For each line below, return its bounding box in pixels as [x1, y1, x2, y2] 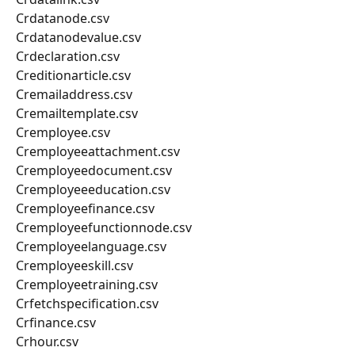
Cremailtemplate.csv [16, 105, 138, 123]
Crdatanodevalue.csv [16, 29, 141, 47]
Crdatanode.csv [16, 10, 109, 28]
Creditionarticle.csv [16, 67, 131, 85]
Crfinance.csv [16, 314, 96, 332]
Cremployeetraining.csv [16, 276, 158, 294]
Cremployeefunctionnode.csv [16, 219, 192, 237]
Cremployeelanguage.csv [16, 238, 166, 256]
